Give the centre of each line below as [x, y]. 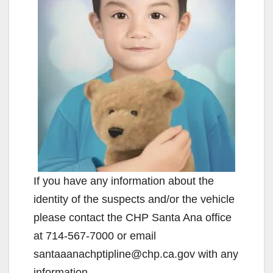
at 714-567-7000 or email [95, 236]
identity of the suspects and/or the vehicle [134, 199]
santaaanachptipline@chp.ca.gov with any [136, 254]
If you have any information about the [124, 181]
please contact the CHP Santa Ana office [133, 217]
